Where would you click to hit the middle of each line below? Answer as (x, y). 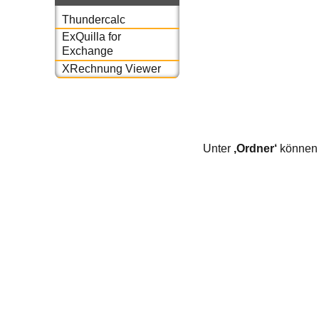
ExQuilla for (91, 37)
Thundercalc (93, 19)
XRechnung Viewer (111, 68)
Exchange (87, 51)
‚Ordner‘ (256, 148)
